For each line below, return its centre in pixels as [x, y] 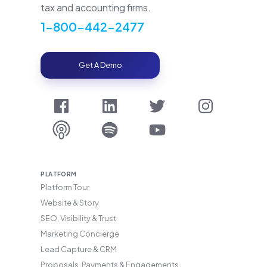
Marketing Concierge [80, 234]
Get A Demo [100, 65]
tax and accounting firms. [96, 8]
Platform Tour [65, 187]
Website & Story [70, 203]
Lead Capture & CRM [79, 249]
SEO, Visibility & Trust [79, 218]
